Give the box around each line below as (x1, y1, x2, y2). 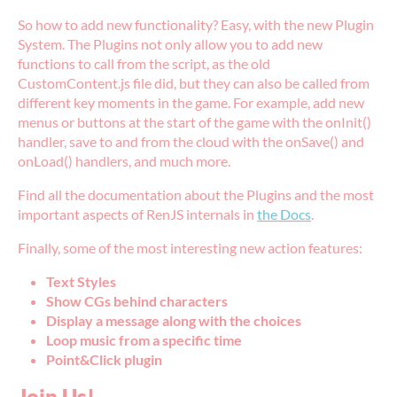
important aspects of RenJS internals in (18, 206, 257, 223)
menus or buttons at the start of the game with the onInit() (18, 113, 371, 131)
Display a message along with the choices (46, 312, 301, 330)
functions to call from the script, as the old (18, 55, 270, 73)
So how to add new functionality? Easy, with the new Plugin (18, 16, 374, 34)
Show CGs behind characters (46, 292, 228, 310)
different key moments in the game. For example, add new (18, 94, 364, 112)
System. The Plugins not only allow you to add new (18, 35, 323, 53)
